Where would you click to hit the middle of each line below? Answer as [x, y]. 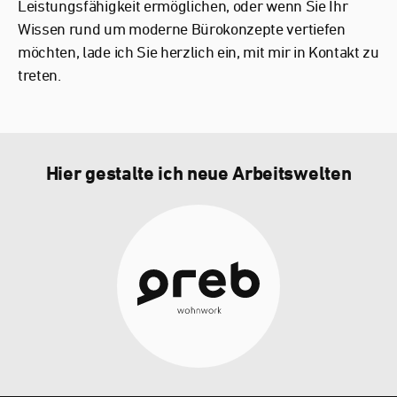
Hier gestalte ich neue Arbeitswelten [198, 173]
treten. [39, 74]
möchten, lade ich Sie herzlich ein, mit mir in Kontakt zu [198, 51]
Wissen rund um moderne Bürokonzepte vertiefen [182, 28]
